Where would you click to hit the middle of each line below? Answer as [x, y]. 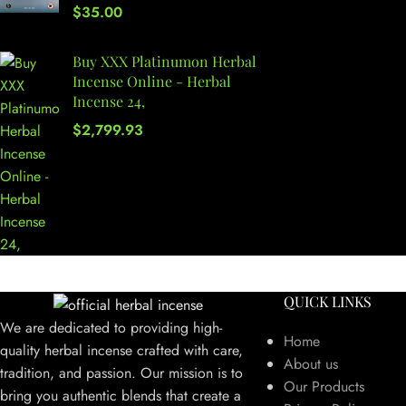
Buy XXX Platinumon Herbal [164, 61]
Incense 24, [109, 101]
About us [310, 363]
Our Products [324, 386]
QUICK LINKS [327, 301]
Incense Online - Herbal [152, 81]
